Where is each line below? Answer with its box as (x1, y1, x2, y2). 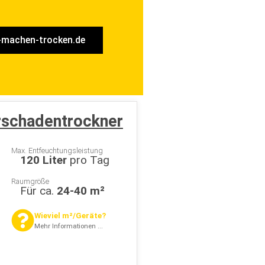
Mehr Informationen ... (34, 222, 103, 231)
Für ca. (20, 184, 57, 198)
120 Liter (20, 153, 67, 167)
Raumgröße (11, 177, 49, 186)
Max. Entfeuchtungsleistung (11, 146, 103, 156)
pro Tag (66, 153, 109, 167)
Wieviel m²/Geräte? (34, 211, 106, 221)
